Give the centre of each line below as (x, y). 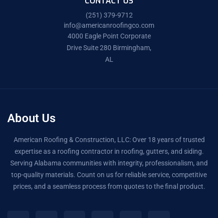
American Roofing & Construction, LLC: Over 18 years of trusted (109, 140)
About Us (31, 118)
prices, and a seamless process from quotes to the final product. (109, 187)
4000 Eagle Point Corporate (109, 36)
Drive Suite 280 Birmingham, (109, 48)
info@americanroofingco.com (109, 26)
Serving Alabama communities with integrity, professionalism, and (109, 163)
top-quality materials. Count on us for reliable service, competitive (109, 175)
